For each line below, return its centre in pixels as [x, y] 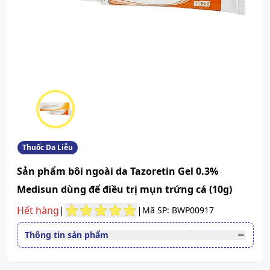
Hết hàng [38, 211]
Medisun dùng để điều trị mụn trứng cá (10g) [124, 190]
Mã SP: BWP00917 [178, 210]
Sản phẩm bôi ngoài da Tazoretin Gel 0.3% [117, 171]
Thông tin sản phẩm [66, 235]
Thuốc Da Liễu [47, 148]
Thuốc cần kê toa [60, 253]
